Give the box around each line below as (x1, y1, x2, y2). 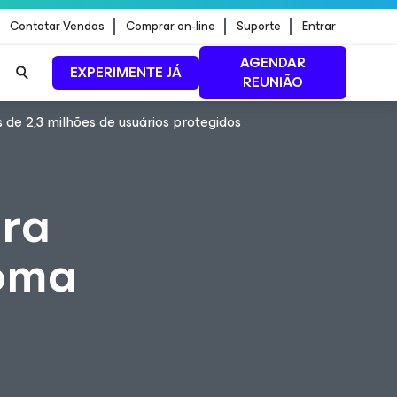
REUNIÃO (243, 70, 303, 94)
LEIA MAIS (96, 131, 163, 155)
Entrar (302, 16, 336, 36)
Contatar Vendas (10, 16, 105, 36)
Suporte (237, 16, 281, 36)
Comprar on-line (126, 16, 215, 36)
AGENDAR (240, 51, 306, 74)
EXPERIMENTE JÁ (70, 60, 182, 84)
